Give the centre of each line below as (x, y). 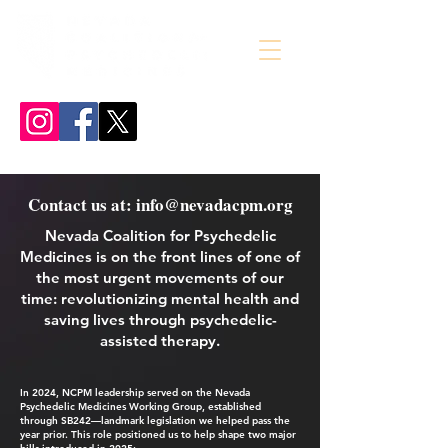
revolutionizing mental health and (180, 298)
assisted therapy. (160, 340)
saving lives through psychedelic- (160, 319)
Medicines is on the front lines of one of (160, 256)
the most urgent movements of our (160, 277)
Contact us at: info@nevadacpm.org (160, 204)
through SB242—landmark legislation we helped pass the (155, 420)
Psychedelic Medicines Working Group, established (140, 406)
